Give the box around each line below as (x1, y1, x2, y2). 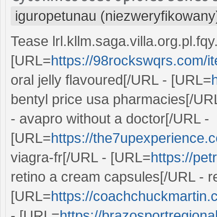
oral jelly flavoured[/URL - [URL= (11, 72, 211, 88)
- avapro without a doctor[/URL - (11, 110, 209, 126)
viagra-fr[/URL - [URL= (11, 149, 151, 165)
